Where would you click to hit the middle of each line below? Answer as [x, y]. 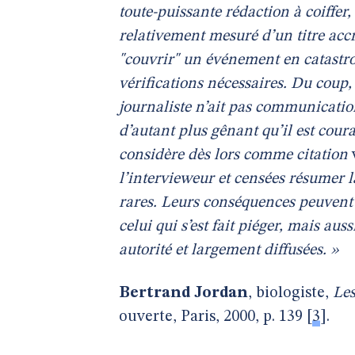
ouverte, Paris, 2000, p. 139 [211, 317]
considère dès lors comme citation [233, 155]
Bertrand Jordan [183, 293]
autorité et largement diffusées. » [229, 250]
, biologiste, [290, 293]
